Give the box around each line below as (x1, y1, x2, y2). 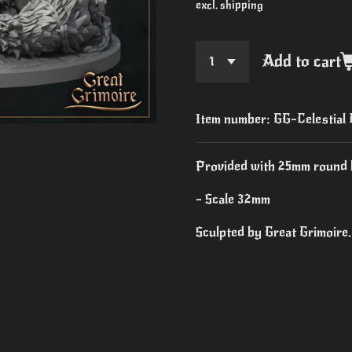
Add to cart (262, 51, 341, 72)
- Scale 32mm (196, 191, 270, 208)
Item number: (196, 111, 270, 128)
